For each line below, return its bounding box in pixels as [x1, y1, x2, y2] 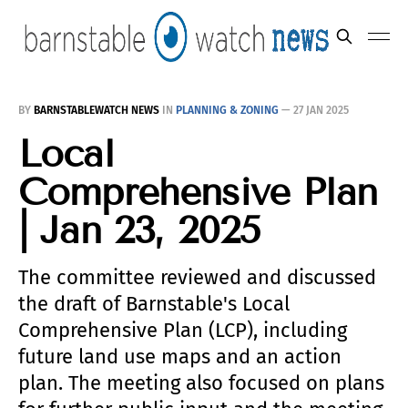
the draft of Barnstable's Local [18, 291, 290, 316]
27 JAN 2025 [293, 104, 349, 117]
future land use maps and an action [18, 344, 342, 369]
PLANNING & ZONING [176, 104, 279, 117]
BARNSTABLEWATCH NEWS [34, 104, 162, 117]
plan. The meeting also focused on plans [18, 371, 384, 395]
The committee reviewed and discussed [18, 265, 376, 290]
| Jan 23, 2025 [18, 208, 261, 253]
